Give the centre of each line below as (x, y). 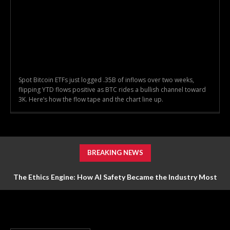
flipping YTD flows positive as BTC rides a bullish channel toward (112, 89)
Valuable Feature (115, 197)
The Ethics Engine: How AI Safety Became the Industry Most (115, 177)
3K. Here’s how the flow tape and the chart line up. (91, 99)
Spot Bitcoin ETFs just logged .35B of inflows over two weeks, (106, 80)
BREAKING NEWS (115, 152)
